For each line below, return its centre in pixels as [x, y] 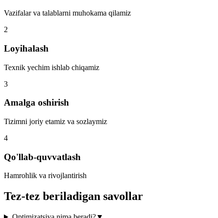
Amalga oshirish [36, 103]
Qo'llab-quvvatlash [42, 157]
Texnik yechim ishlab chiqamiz [52, 67]
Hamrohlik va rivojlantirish [45, 176]
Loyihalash [26, 48]
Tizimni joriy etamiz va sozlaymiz [55, 121]
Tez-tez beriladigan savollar [73, 196]
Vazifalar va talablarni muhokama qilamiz [67, 13]
